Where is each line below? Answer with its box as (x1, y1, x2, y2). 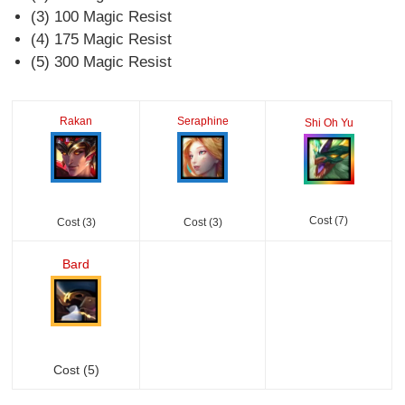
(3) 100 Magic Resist (30, 7, 172, 25)
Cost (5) (52, 363, 99, 378)
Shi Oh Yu (304, 116, 353, 128)
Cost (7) (309, 213, 349, 226)
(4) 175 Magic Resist (30, 30, 172, 48)
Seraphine (176, 114, 229, 127)
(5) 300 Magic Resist (30, 52, 172, 71)
